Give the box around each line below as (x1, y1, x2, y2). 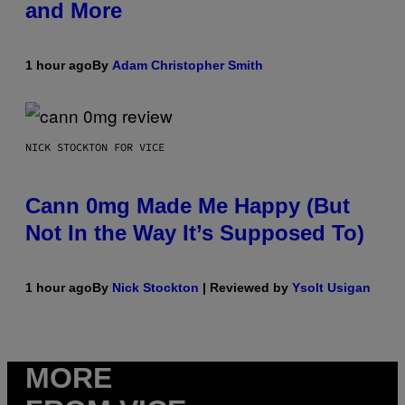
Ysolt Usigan (292, 280, 371, 296)
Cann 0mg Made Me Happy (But (25, 193, 350, 219)
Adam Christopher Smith (112, 58, 263, 73)
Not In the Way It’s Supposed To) (25, 221, 364, 246)
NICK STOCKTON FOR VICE (25, 140, 165, 155)
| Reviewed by (199, 280, 292, 296)
